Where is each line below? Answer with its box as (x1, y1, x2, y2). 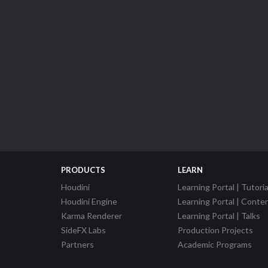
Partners (61, 239, 94, 249)
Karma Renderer (61, 211, 122, 221)
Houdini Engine (61, 196, 117, 206)
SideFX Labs (61, 225, 106, 235)
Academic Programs (178, 239, 252, 249)
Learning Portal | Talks (178, 211, 260, 221)
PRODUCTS (61, 165, 105, 175)
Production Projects (178, 225, 253, 235)
